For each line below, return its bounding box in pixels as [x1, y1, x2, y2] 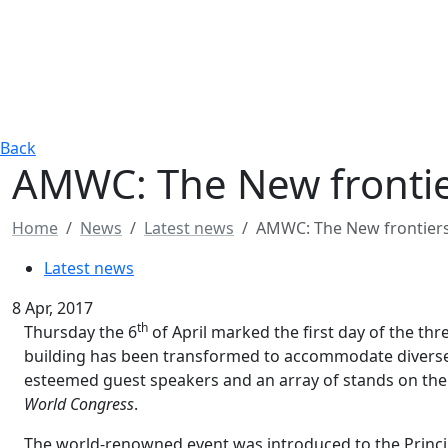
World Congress [24, 393, 134, 415]
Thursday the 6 [24, 321, 137, 343]
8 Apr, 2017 [12, 297, 93, 319]
